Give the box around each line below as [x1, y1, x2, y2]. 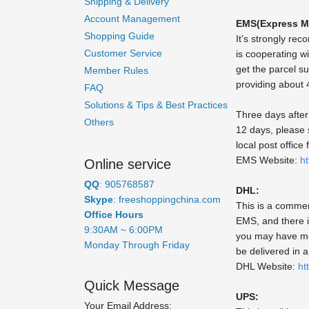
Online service [84, 157, 171, 172]
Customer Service [84, 48, 162, 59]
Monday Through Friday [84, 239, 190, 250]
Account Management [84, 13, 180, 24]
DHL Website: [236, 261, 298, 272]
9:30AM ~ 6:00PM [84, 224, 163, 235]
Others [84, 117, 114, 128]
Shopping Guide [84, 30, 154, 41]
